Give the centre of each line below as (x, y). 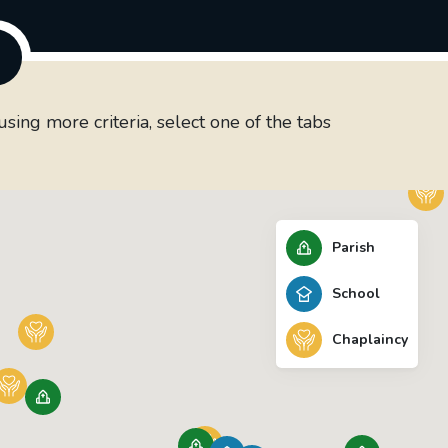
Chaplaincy (370, 340)
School (356, 294)
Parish (353, 248)
